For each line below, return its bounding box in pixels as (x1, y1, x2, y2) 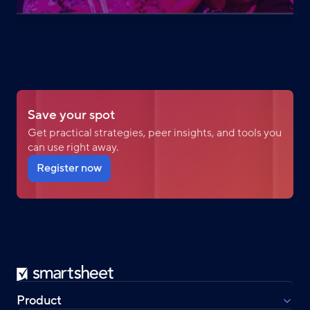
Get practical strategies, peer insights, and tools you (28, 125, 282, 141)
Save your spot (28, 106, 116, 125)
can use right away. (28, 140, 118, 156)
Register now (37, 161, 102, 176)
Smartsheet (17, 264, 71, 279)
